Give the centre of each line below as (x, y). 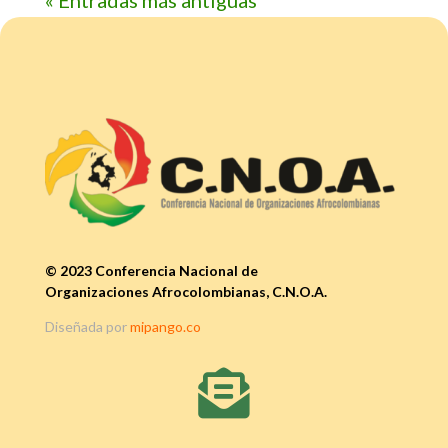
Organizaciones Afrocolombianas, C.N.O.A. (185, 292)
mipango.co (165, 327)
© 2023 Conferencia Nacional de (151, 271)
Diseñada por (87, 327)
